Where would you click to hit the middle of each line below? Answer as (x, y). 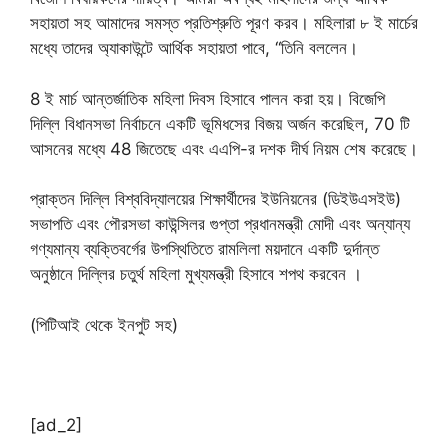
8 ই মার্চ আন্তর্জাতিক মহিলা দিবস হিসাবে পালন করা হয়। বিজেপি (207, 98)
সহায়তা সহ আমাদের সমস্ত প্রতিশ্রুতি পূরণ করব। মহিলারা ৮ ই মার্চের (224, 23)
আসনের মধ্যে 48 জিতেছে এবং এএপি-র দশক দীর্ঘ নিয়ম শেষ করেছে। (224, 148)
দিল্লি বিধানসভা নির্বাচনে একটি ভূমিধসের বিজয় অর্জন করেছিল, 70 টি (220, 123)
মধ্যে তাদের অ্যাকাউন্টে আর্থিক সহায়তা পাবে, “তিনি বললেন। (194, 48)
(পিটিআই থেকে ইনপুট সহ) (104, 324)
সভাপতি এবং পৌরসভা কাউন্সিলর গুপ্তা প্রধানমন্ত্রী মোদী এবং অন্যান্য (220, 224)
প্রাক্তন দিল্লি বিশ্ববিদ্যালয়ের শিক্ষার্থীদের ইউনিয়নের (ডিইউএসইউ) (215, 199)
